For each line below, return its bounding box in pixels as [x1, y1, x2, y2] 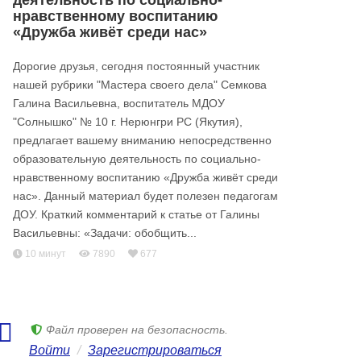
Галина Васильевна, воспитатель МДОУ [13, 97, 225, 110]
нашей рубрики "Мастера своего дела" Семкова [13, 78, 267, 91]
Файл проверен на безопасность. [43, 324, 228, 336]
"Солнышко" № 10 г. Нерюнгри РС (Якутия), [13, 115, 243, 128]
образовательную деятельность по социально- [13, 152, 261, 165]
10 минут [23, 248, 66, 259]
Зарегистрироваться [88, 343, 222, 357]
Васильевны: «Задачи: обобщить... [13, 226, 197, 239]
